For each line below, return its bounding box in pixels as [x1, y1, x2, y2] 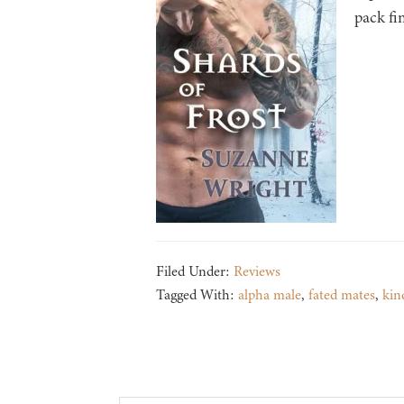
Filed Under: [155, 262, 234, 282]
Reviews [233, 262, 280, 282]
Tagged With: [155, 285, 238, 306]
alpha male [237, 285, 301, 306]
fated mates [308, 285, 375, 306]
